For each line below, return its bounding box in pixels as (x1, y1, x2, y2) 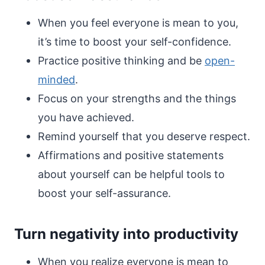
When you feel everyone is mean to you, (38, 17, 238, 29)
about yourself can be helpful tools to (38, 168, 225, 180)
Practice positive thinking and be (38, 54, 205, 67)
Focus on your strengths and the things (38, 92, 236, 105)
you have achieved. (38, 111, 134, 124)
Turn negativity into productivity (14, 225, 238, 243)
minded (38, 73, 75, 86)
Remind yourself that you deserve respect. (38, 130, 250, 143)
